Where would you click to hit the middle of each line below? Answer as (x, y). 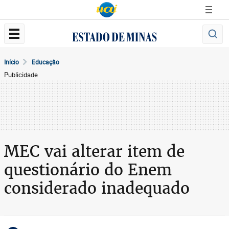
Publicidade (21, 75)
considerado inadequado (97, 188)
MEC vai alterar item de (94, 151)
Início (12, 62)
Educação (45, 62)
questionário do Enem (88, 170)
